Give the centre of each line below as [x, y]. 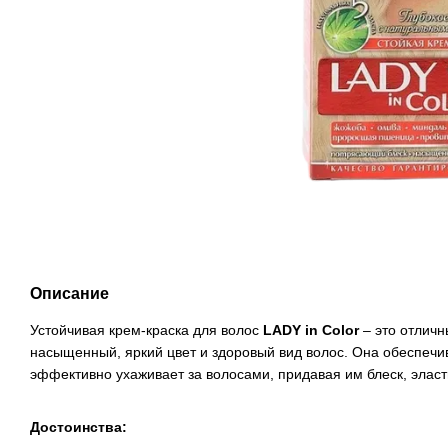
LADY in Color [309, 330]
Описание [69, 294]
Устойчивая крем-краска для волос [144, 330]
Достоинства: [78, 426]
